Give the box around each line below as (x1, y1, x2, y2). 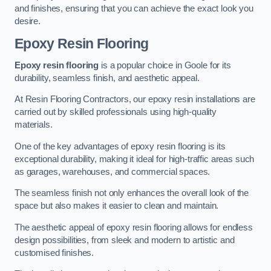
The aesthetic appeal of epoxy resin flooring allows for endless (15, 222, 253, 232)
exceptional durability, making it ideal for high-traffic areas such (15, 154, 255, 164)
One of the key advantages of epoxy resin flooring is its (15, 141, 226, 151)
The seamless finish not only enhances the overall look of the (15, 188, 249, 198)
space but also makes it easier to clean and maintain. (15, 201, 219, 211)
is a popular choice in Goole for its (99, 60, 231, 70)
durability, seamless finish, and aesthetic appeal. (15, 73, 200, 83)
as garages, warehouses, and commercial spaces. (15, 166, 211, 177)
